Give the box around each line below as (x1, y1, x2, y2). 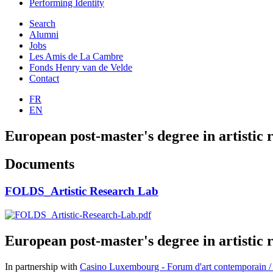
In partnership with (5, 261, 80, 272)
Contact (29, 73, 59, 83)
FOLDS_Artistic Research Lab (5, 185, 158, 198)
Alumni (29, 29, 58, 40)
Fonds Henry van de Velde (29, 62, 132, 73)
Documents (5, 156, 74, 172)
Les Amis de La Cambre (29, 51, 123, 62)
